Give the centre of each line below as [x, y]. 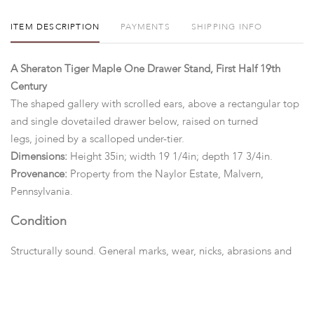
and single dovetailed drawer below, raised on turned [134, 122]
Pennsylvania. [42, 192]
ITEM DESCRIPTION [55, 27]
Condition [39, 221]
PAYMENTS [145, 27]
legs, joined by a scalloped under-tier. [97, 139]
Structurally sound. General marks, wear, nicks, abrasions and [151, 251]
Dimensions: [40, 157]
